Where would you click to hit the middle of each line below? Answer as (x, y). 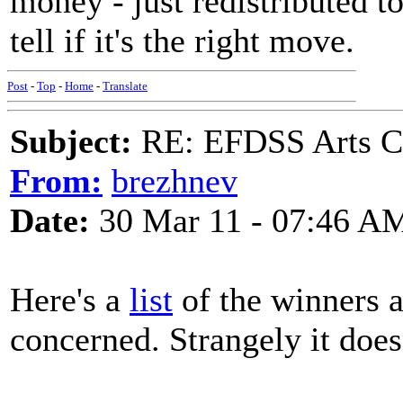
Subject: (71, 141)
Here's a (70, 300)
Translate (125, 86)
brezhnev (175, 181)
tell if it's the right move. (182, 40)
